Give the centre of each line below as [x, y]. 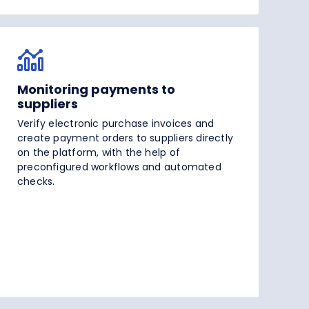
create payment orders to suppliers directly [126, 138]
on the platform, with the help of [99, 153]
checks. [36, 182]
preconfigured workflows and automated [119, 167]
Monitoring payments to [96, 90]
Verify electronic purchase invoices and [116, 124]
